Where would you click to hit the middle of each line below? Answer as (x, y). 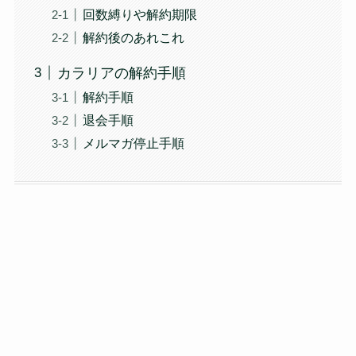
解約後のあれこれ (133, 38)
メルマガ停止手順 (133, 143)
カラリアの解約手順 (121, 73)
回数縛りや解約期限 (139, 15)
